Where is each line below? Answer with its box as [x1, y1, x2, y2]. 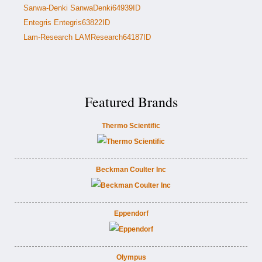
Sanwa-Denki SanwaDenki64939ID [23, 4, 140, 12]
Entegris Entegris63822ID [23, 18, 110, 27]
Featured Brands [84, 92, 178, 111]
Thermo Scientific [102, 122, 160, 130]
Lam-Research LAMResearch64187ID [23, 33, 151, 42]
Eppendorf [113, 209, 149, 218]
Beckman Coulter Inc [96, 166, 166, 174]
